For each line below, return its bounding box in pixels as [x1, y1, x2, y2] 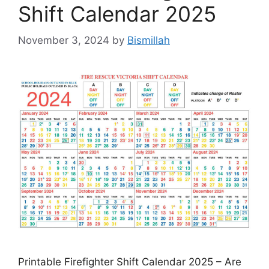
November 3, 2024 [18, 34, 109, 47]
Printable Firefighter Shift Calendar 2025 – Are [18, 255, 241, 268]
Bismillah [127, 34, 170, 47]
